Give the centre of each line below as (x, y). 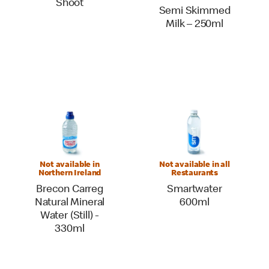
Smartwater (195, 190)
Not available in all (195, 165)
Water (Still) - (70, 216)
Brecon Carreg (70, 190)
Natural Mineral (70, 203)
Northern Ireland (70, 174)
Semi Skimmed (195, 11)
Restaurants (195, 174)
